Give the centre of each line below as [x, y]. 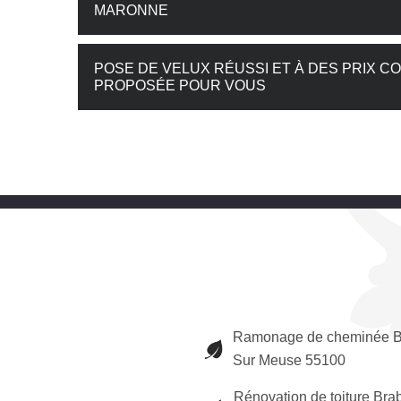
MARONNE [131, 10]
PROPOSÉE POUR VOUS [180, 85]
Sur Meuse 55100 [289, 360]
